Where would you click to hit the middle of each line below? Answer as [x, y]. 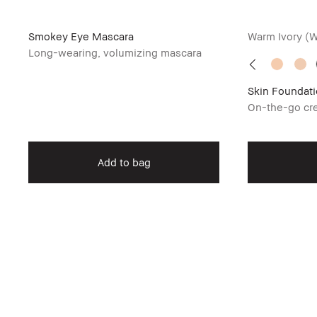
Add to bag [124, 162]
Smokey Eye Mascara [81, 36]
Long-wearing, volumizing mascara [115, 52]
